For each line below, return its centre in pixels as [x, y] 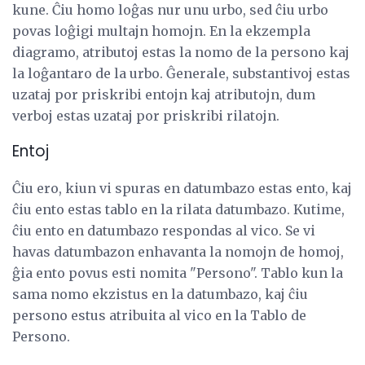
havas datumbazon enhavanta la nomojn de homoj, [178, 252]
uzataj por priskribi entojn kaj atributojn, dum [164, 94]
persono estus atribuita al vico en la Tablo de [159, 316]
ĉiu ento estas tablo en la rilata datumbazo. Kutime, [178, 210]
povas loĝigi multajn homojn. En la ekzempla [161, 31]
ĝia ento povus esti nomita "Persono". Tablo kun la [178, 273]
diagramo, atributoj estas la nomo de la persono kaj [181, 52]
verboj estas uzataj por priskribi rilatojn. [146, 115]
